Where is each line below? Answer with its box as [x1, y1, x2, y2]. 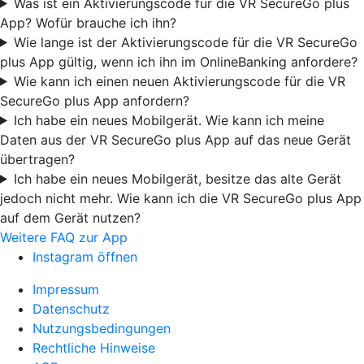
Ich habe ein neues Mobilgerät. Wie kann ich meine [13, 111, 324, 128]
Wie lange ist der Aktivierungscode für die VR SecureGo [13, 33, 357, 50]
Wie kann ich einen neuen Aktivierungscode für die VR [13, 72, 345, 89]
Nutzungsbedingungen [32, 319, 171, 336]
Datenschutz [32, 300, 110, 317]
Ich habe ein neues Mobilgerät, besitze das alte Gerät [13, 170, 341, 187]
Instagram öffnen [32, 248, 137, 265]
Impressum [32, 280, 99, 297]
